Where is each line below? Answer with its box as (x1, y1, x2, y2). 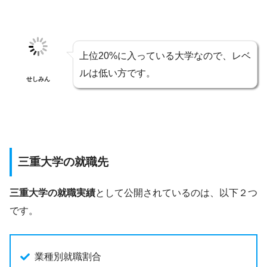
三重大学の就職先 (18, 155, 108, 168)
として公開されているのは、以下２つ (95, 187, 257, 198)
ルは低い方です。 (79, 67, 156, 78)
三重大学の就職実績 (10, 187, 95, 198)
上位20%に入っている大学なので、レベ (79, 50, 251, 61)
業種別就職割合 (35, 251, 101, 262)
